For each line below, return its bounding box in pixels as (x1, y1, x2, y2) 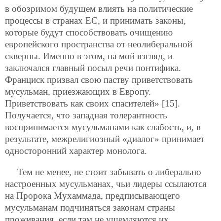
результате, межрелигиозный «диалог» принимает (5, 134, 204, 145)
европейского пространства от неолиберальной (5, 39, 192, 50)
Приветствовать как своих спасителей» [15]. (5, 98, 180, 109)
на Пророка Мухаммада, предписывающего (5, 190, 180, 201)
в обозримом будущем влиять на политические (5, 3, 193, 14)
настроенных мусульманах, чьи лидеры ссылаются (5, 179, 207, 189)
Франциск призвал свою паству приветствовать (5, 74, 193, 85)
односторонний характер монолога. (5, 146, 147, 156)
